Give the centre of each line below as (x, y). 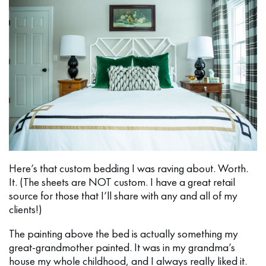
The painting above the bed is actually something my (123, 234)
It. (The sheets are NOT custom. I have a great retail (122, 182)
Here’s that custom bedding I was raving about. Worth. (129, 169)
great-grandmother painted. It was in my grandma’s (122, 248)
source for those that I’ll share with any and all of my (123, 196)
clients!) (26, 210)
